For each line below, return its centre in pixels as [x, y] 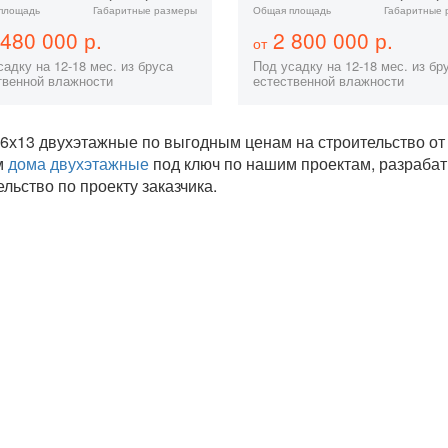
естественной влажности [328, 80]
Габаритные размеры [144, 10]
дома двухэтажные [80, 163]
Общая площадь [291, 10]
